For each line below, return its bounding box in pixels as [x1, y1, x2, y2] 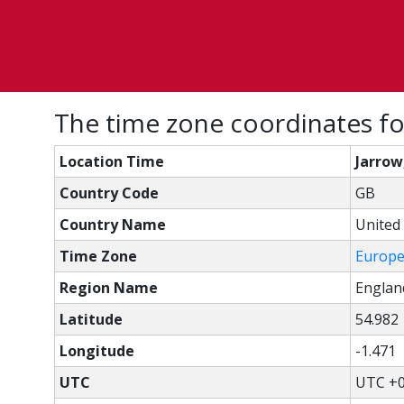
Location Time [60, 151, 164, 171]
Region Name [60, 278, 158, 298]
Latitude [60, 309, 123, 329]
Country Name [60, 215, 166, 234]
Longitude [60, 341, 134, 361]
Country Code [60, 183, 159, 203]
